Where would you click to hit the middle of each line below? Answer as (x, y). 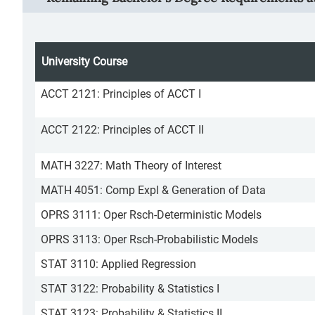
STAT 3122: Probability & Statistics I (130, 289)
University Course (84, 62)
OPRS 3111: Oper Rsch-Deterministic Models (151, 215)
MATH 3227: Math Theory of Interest (131, 166)
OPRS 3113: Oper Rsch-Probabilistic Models (149, 239)
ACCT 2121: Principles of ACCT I (121, 94)
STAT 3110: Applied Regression (118, 264)
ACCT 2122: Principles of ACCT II (122, 130)
